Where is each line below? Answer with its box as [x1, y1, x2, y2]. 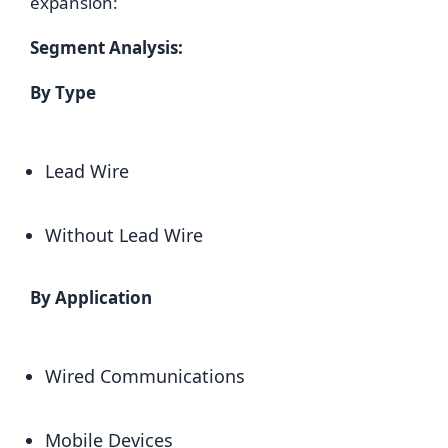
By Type [30, 81, 96, 104]
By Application [30, 286, 152, 309]
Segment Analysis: [30, 36, 183, 59]
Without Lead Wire [45, 223, 203, 247]
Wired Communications [45, 364, 245, 388]
